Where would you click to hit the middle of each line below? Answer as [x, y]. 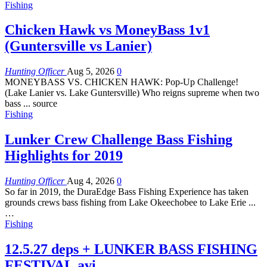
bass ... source [31, 104]
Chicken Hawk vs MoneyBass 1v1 [107, 30]
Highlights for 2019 [64, 156]
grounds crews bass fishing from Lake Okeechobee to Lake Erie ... [130, 203]
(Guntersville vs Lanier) [78, 46]
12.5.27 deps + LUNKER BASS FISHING [131, 249]
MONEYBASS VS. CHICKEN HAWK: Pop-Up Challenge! [122, 82]
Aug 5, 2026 [91, 72]
